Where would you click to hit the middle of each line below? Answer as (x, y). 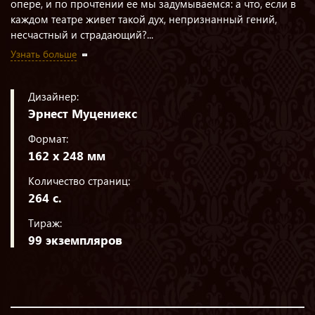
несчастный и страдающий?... (82, 34)
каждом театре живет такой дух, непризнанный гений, (144, 19)
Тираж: (45, 223)
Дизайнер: (53, 96)
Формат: (48, 139)
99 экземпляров (75, 240)
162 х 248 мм (67, 156)
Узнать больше (44, 54)
